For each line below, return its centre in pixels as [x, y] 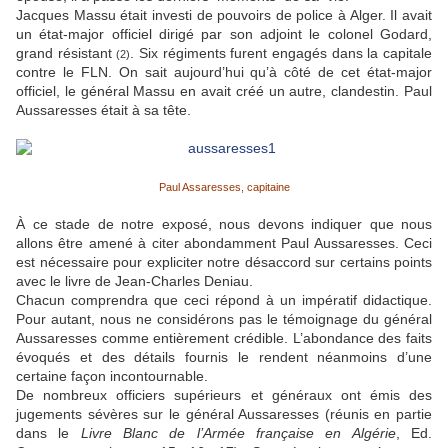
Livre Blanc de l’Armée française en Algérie [238, 433]
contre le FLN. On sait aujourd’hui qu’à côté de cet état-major [224, 72]
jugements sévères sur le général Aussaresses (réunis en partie [224, 414]
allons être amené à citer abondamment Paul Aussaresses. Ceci [224, 243]
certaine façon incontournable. [112, 376]
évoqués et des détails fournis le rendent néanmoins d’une [224, 357]
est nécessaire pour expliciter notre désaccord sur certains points [224, 262]
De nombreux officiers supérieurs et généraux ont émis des [224, 395]
